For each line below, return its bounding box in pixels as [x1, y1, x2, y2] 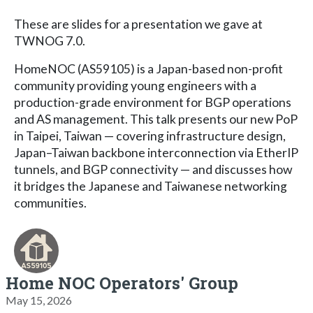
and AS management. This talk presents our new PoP [14, 111, 298, 126]
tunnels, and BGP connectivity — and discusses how [14, 161, 292, 177]
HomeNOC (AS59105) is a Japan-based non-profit [14, 61, 283, 76]
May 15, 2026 [6, 293, 72, 307]
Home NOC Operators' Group [6, 271, 238, 294]
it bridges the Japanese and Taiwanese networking [14, 178, 287, 194]
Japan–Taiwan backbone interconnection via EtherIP [14, 145, 298, 160]
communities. [14, 195, 87, 210]
